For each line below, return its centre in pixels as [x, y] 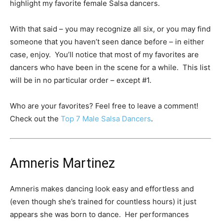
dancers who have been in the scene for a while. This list [110, 67]
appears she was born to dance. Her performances [99, 214]
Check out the [35, 118]
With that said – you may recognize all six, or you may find [110, 29]
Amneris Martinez [62, 163]
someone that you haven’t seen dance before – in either [107, 41]
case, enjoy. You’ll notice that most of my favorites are [104, 54]
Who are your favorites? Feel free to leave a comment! [104, 106]
